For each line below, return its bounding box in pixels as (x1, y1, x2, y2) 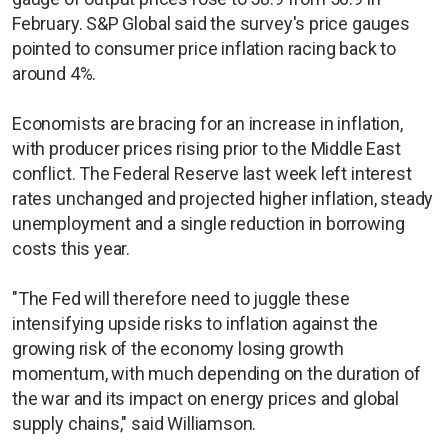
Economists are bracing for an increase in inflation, (12, 112, 403, 134)
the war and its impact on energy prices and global (12, 387, 400, 409)
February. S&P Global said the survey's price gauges (12, 12, 410, 34)
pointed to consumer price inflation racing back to (12, 37, 397, 59)
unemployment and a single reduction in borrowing (12, 212, 405, 234)
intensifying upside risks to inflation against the (12, 312, 379, 334)
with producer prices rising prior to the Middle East (12, 137, 401, 159)
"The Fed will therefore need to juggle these (12, 287, 351, 309)
